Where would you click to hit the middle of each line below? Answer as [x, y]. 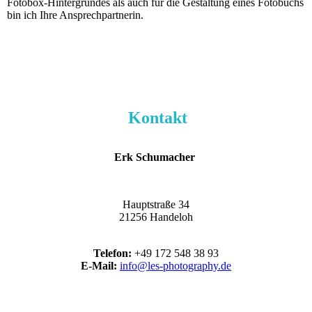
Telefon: [112, 253]
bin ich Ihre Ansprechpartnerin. [75, 15]
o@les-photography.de [181, 265]
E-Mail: [99, 265]
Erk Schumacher [155, 157]
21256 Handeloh [156, 217]
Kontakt [157, 117]
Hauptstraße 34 [156, 204]
